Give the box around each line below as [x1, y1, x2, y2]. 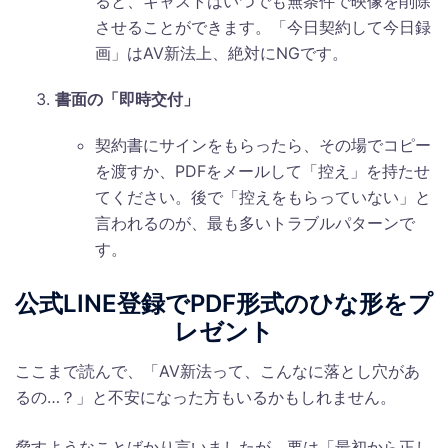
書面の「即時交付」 [55, 88, 199, 109]
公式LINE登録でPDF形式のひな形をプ [15, 289, 433, 319]
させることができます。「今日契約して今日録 [95, 16, 431, 37]
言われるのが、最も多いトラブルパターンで [95, 212, 415, 233]
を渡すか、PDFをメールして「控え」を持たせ [95, 160, 430, 181]
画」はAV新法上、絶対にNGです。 [95, 42, 348, 63]
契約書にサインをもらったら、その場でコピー [95, 134, 431, 155]
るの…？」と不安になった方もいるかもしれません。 [15, 387, 396, 408]
